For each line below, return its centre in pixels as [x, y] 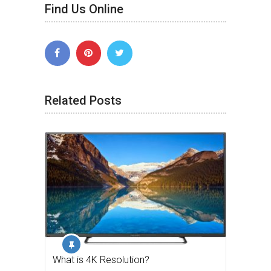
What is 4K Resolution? [101, 260]
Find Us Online [84, 9]
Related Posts [83, 100]
